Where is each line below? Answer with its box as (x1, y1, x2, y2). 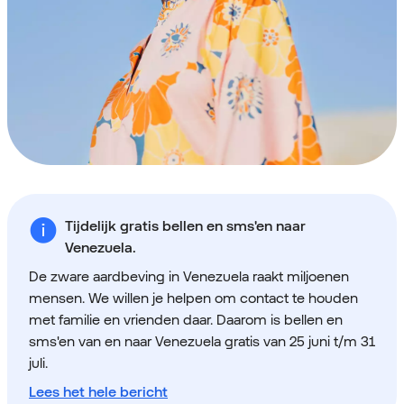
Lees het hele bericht (29, 383, 168, 400)
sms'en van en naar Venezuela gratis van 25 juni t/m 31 (29, 333, 375, 350)
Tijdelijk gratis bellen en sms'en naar (65, 217, 306, 234)
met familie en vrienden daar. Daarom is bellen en (29, 311, 343, 328)
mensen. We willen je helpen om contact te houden (29, 289, 358, 307)
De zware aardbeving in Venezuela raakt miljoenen (29, 268, 349, 285)
